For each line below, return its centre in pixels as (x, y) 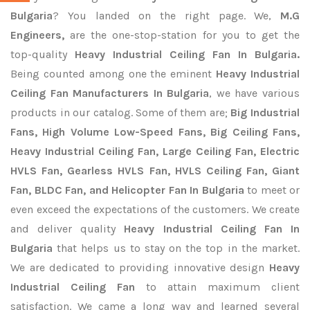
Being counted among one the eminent (113, 74)
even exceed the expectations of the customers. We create (155, 209)
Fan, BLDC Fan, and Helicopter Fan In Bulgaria (127, 190)
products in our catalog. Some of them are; (121, 112)
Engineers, (37, 35)
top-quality (43, 54)
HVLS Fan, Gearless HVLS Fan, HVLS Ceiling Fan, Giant (155, 171)
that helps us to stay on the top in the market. (176, 248)
